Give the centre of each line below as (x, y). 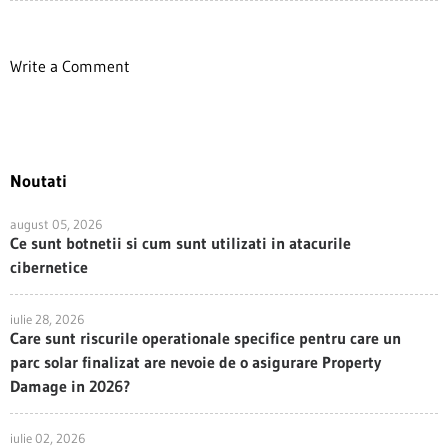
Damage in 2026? (70, 386)
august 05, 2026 (56, 224)
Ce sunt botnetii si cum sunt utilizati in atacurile (180, 243)
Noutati (38, 180)
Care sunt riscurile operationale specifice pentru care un (205, 338)
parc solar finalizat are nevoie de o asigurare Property (195, 362)
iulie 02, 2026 (47, 438)
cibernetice (49, 267)
